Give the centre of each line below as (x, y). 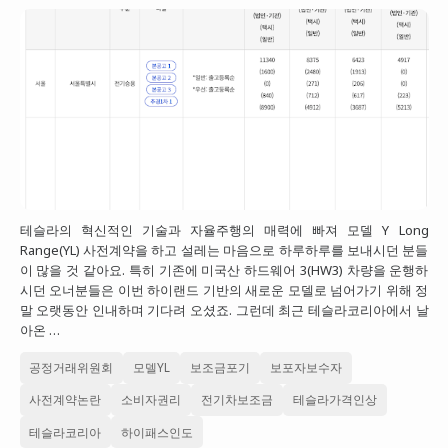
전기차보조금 (237, 399)
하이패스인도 (157, 431)
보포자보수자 (306, 367)
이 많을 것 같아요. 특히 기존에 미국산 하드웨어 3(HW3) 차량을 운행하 (224, 270)
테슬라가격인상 (335, 399)
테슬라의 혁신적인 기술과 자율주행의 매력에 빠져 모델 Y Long (224, 230)
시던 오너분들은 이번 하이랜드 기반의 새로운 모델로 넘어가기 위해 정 (224, 290)
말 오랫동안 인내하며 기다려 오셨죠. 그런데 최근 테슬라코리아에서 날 (224, 310)
